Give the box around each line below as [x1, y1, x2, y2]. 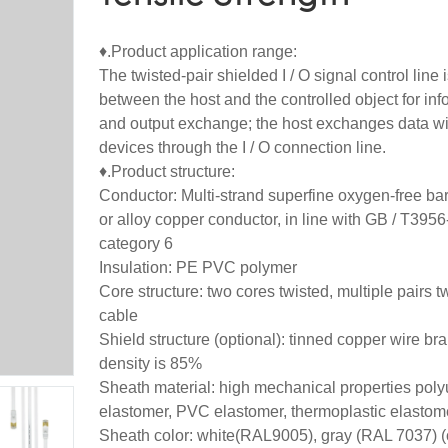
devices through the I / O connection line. [99, 138, 386, 156]
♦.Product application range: [99, 42, 297, 60]
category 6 [99, 234, 173, 252]
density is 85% [99, 354, 202, 372]
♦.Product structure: [99, 162, 235, 180]
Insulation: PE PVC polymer [99, 258, 297, 276]
